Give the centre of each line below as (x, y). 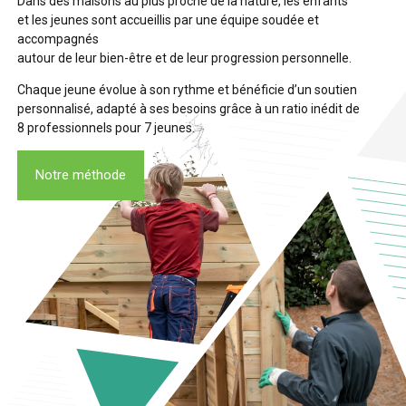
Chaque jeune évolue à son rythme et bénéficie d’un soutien (187, 89)
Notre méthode (80, 174)
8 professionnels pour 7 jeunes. (107, 127)
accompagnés (58, 39)
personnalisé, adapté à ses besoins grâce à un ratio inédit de (188, 108)
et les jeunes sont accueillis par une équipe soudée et (168, 19)
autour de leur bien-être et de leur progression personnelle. (184, 58)
